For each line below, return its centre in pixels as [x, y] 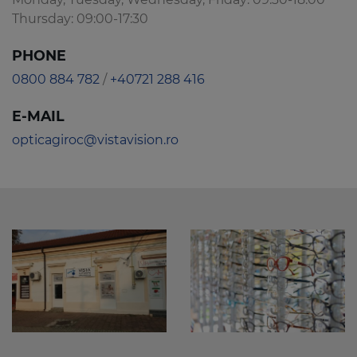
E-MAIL [38, 116]
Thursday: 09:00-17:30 [80, 19]
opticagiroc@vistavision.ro [95, 140]
